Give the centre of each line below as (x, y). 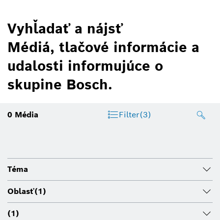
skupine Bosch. (60, 84)
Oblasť (21, 191)
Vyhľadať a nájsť (65, 28)
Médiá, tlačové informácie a (103, 47)
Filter (129, 114)
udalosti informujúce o (85, 66)
